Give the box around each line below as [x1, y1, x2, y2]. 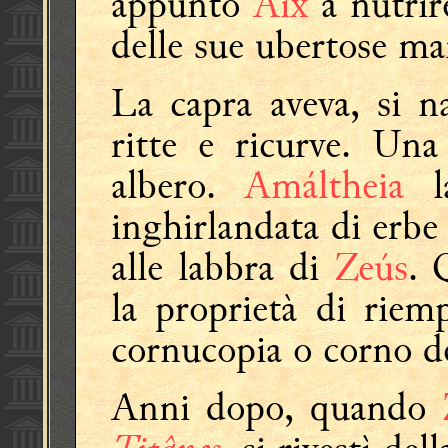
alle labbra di [111, 242, 334, 293]
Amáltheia [244, 160, 433, 211]
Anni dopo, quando [111, 382, 442, 433]
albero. [111, 160, 245, 211]
